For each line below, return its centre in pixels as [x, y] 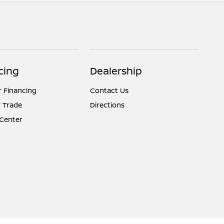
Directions [107, 105]
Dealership [116, 71]
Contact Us [109, 90]
